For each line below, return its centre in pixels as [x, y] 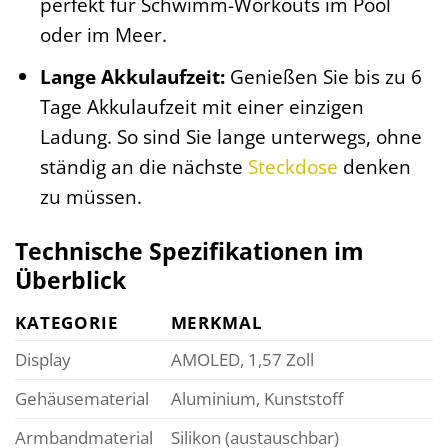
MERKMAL [216, 323]
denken [374, 166]
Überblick [70, 279]
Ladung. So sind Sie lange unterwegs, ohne [230, 136]
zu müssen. [90, 196]
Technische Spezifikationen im [189, 250]
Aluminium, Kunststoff [256, 399]
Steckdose [292, 166]
